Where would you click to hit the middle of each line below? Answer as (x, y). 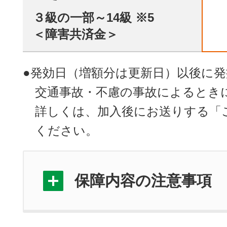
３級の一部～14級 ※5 (93, 17)
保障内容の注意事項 (143, 180)
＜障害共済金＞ (75, 34)
